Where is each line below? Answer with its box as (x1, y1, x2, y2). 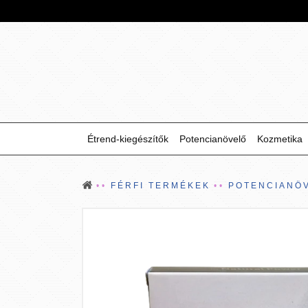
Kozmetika (257, 133, 302, 144)
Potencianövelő (179, 133, 246, 144)
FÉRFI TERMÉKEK (111, 181, 210, 190)
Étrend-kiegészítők (87, 133, 168, 144)
